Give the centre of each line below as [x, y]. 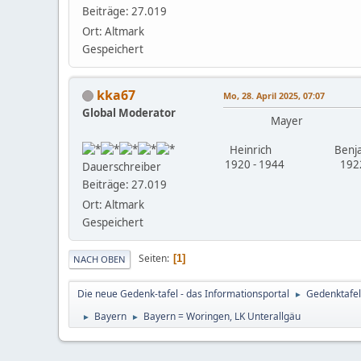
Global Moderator [129, 112]
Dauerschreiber [122, 166]
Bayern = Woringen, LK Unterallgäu [222, 316]
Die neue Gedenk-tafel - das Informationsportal [183, 293]
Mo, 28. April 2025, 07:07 [274, 95]
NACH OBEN [100, 259]
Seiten [153, 259]
